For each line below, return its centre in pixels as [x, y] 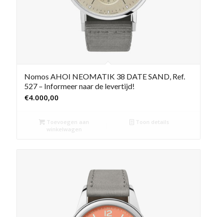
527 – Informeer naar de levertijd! [79, 86]
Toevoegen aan [67, 122]
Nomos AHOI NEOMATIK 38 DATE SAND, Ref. [104, 77]
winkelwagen [64, 129]
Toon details [152, 122]
